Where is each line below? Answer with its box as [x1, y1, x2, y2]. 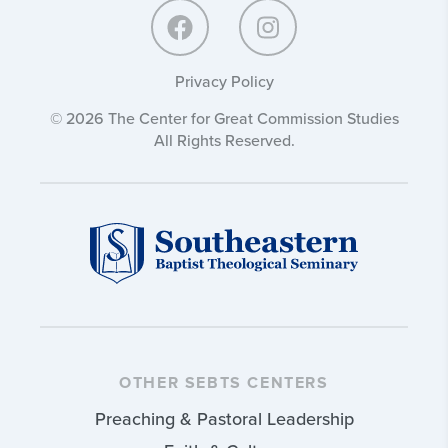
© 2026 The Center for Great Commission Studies [49, 107, 399, 130]
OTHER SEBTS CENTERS [119, 373, 329, 393]
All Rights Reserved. [153, 129, 295, 152]
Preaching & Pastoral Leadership [94, 405, 354, 432]
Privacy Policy [174, 70, 274, 93]
